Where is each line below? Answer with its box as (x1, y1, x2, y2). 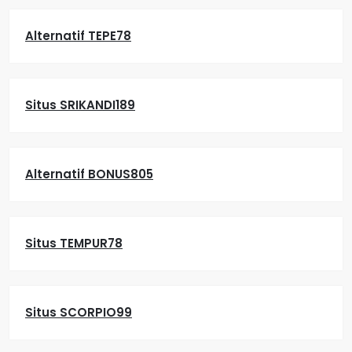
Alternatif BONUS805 (25, 166, 153, 182)
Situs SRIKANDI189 (25, 97, 135, 113)
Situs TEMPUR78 (25, 235, 123, 251)
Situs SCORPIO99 (25, 304, 132, 321)
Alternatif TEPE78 (25, 27, 131, 44)
